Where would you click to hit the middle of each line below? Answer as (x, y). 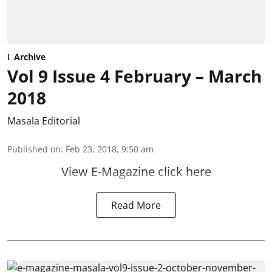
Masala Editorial (44, 121)
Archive (30, 57)
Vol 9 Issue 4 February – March (134, 76)
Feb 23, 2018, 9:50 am (110, 149)
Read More (136, 206)
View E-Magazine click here (136, 172)
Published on (34, 149)
